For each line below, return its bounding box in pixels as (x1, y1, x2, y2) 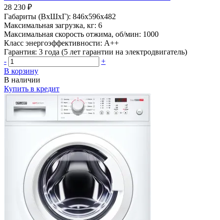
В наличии (4, 75, 40, 84)
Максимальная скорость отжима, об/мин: (4, 29, 141, 38)
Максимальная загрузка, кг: (4, 21, 96, 29)
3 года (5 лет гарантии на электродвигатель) (39, 47, 187, 56)
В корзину (4, 66, 38, 75)
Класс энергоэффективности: (4, 38, 102, 47)
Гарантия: (4, 47, 37, 56)
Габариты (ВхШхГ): (4, 12, 71, 21)
